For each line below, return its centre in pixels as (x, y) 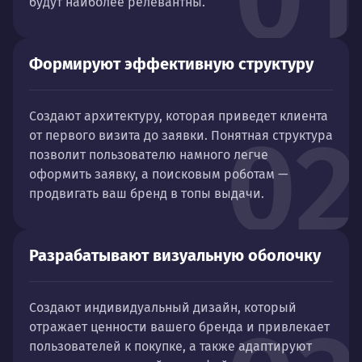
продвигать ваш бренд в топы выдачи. (147, 194)
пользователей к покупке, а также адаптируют (170, 346)
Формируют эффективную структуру (171, 64)
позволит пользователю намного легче (149, 155)
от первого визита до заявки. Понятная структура (181, 135)
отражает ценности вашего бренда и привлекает (179, 327)
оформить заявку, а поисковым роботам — (159, 174)
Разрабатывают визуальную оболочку (175, 255)
